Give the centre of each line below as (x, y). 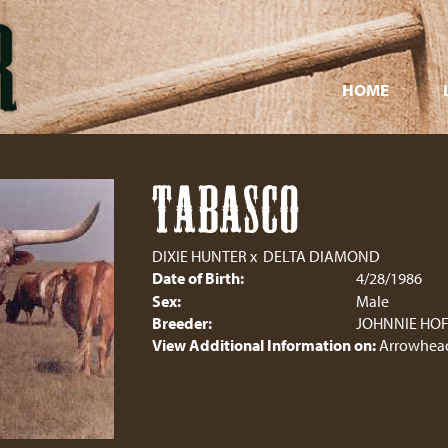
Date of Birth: (197, 278)
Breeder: (181, 323)
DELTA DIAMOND (321, 256)
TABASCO (226, 212)
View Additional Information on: (263, 345)
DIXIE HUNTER (199, 256)
